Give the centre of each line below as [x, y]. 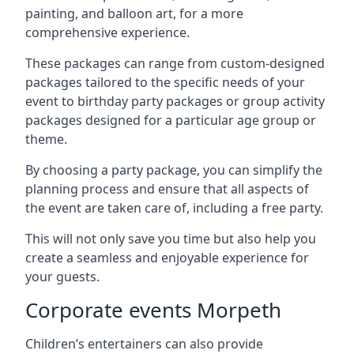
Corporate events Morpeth [153, 310]
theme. [46, 139]
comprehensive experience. [107, 32]
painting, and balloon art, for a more [134, 13]
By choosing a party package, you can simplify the [174, 170]
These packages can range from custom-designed [175, 63]
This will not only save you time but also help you [171, 239]
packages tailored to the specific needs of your [165, 82]
